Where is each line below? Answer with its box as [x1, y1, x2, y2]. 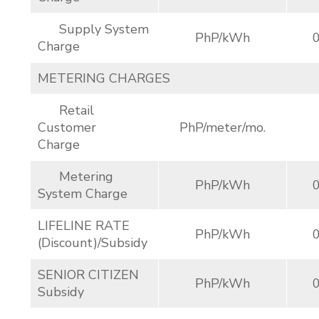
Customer [38, 119, 96, 136]
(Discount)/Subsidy [38, 234, 147, 251]
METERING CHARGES [38, 70, 170, 87]
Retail [38, 102, 94, 119]
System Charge [38, 185, 127, 202]
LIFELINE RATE [38, 217, 130, 234]
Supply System [38, 21, 149, 38]
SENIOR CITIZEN [38, 266, 139, 283]
